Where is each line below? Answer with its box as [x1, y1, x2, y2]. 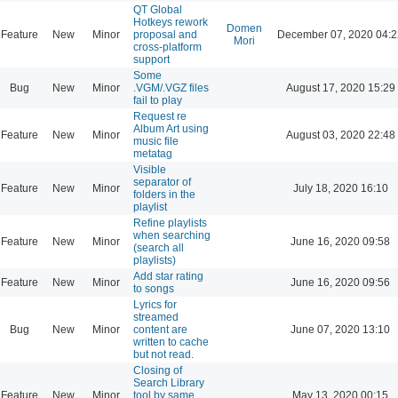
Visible [133, 163, 166, 176]
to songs [133, 282, 174, 295]
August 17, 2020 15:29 [285, 81, 395, 94]
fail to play [133, 93, 182, 107]
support [133, 52, 170, 66]
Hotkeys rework [133, 15, 208, 28]
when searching [133, 228, 211, 242]
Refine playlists [133, 216, 207, 229]
